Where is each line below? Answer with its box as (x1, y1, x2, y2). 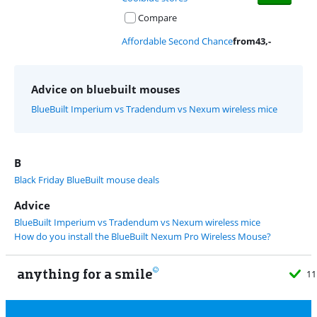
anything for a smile (17, 265, 153, 282)
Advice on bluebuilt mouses (31, 82, 180, 96)
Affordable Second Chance (122, 35, 233, 47)
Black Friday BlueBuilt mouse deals (14, 173, 159, 186)
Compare (138, 11, 177, 24)
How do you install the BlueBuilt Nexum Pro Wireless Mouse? (14, 230, 271, 243)
